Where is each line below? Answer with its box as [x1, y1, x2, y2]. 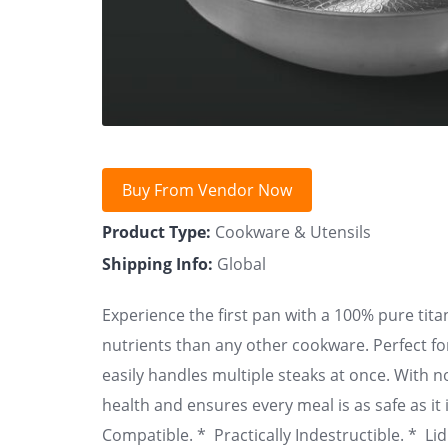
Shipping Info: [102, 252, 213, 275]
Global [213, 252, 266, 275]
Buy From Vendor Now [122, 178, 292, 201]
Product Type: [102, 220, 211, 243]
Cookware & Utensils [211, 220, 371, 243]
